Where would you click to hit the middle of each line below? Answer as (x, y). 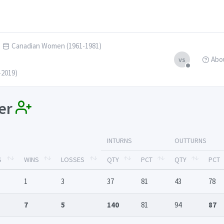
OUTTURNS (190, 141)
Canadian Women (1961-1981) (56, 46)
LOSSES (73, 160)
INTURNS (119, 141)
